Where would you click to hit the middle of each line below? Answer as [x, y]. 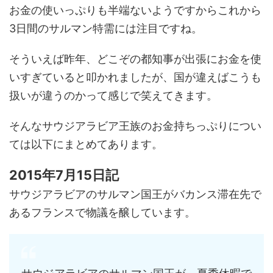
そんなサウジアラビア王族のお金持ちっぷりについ [135, 126]
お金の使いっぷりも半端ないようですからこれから [135, 10]
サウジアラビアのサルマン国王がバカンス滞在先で [135, 194]
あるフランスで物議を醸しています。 [102, 212]
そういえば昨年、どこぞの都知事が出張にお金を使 [135, 59]
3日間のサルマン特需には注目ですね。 [106, 28]
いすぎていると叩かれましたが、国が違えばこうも [135, 77]
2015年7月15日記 [64, 175]
